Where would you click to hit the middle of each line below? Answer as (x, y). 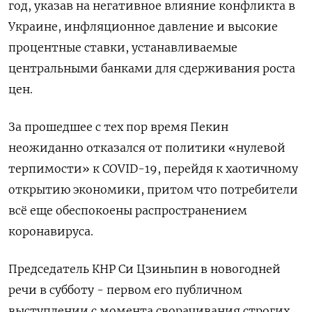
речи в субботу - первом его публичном (125, 289)
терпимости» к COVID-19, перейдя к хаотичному (153, 168)
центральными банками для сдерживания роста (152, 68)
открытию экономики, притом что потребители (153, 189)
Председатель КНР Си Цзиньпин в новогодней (145, 268)
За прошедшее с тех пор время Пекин (118, 126)
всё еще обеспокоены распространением (128, 210)
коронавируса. (51, 231)
